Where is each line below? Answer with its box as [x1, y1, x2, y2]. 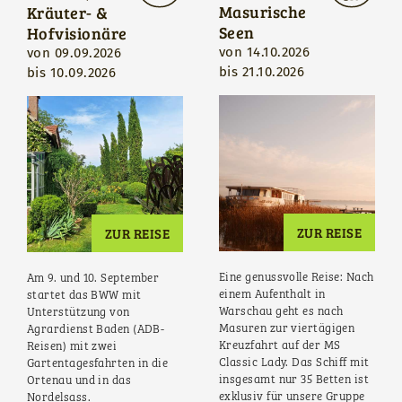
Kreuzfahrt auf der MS [219, 339, 341, 352]
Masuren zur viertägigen [219, 322, 355, 335]
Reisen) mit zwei [27, 340, 118, 353]
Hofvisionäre [27, 21, 127, 44]
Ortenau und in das [27, 374, 132, 387]
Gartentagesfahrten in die [27, 357, 169, 370]
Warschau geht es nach [219, 305, 344, 318]
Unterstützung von [27, 306, 130, 319]
